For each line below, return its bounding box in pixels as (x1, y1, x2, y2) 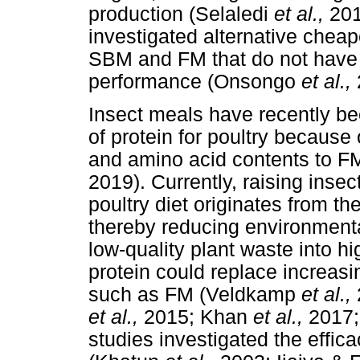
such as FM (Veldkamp (88, 284, 301, 306)
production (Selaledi (88, 3, 274, 26)
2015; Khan (144, 306, 253, 329)
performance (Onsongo (88, 71, 301, 93)
